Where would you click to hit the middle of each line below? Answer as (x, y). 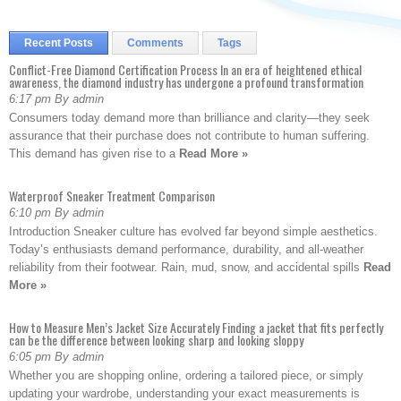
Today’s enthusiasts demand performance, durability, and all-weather (186, 249)
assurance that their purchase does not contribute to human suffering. (189, 136)
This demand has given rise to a (94, 154)
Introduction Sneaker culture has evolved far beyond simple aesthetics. (193, 231)
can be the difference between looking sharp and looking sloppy (156, 340)
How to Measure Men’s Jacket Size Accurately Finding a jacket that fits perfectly (196, 327)
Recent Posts (59, 43)
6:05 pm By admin (56, 357)
